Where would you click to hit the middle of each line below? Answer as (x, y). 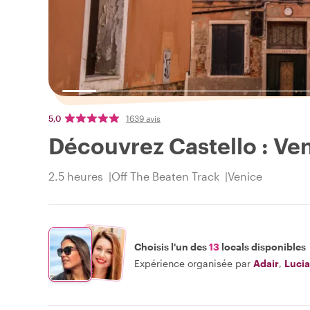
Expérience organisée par (192, 263)
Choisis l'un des (172, 246)
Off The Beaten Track (165, 176)
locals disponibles (263, 246)
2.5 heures (76, 176)
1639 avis (143, 119)
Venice (245, 176)
